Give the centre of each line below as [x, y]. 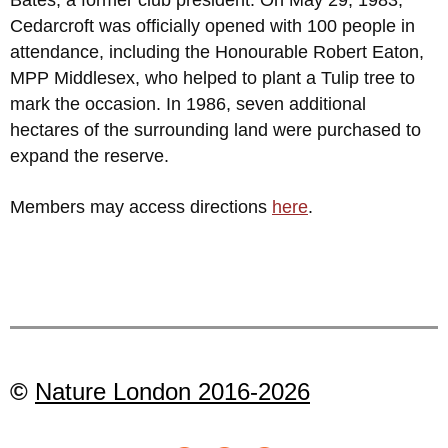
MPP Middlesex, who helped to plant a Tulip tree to [212, 77]
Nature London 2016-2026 [172, 391]
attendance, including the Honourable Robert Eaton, [217, 51]
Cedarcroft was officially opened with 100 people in [212, 25]
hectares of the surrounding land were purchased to [215, 129]
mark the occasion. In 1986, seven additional [188, 103]
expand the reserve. [89, 155]
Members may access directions [141, 206]
